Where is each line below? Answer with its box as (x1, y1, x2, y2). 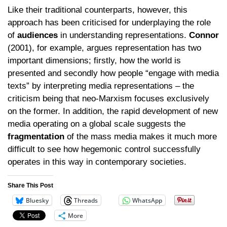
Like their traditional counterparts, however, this (8, 5, 187, 15)
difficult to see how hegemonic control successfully (8, 144, 201, 154)
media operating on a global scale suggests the (8, 119, 185, 129)
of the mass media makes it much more (64, 131, 217, 141)
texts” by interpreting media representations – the (8, 81, 194, 91)
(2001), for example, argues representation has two (8, 43, 201, 53)
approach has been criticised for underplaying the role (8, 17, 211, 27)
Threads (74, 196, 98, 205)
